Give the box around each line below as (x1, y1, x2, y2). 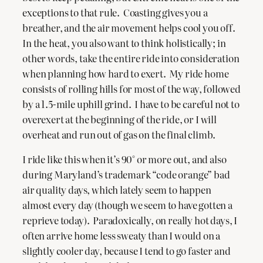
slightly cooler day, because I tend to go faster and (22, 244, 231, 258)
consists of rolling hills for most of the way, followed (22, 81, 241, 96)
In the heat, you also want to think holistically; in (22, 35, 226, 50)
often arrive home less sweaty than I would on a (22, 228, 221, 243)
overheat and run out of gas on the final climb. (22, 127, 216, 141)
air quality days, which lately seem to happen (22, 183, 211, 197)
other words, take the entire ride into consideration (22, 50, 240, 65)
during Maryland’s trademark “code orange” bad (22, 167, 230, 182)
